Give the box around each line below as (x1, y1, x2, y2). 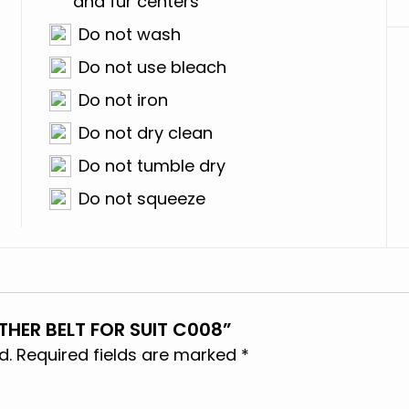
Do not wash (79, 23, 182, 46)
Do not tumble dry (79, 154, 226, 177)
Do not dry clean (79, 121, 214, 144)
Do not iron (79, 89, 169, 111)
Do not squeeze (79, 187, 206, 210)
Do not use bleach (79, 56, 227, 79)
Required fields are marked (16, 343, 241, 366)
